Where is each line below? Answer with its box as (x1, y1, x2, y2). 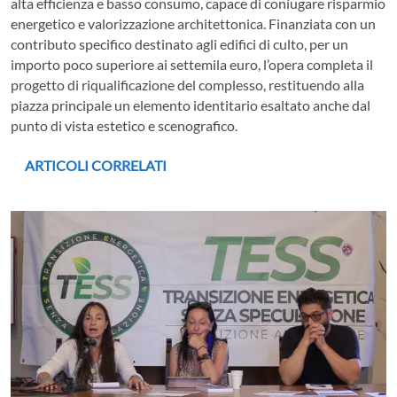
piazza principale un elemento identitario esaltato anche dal (11, 96, 370, 113)
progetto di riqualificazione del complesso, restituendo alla (11, 75, 364, 93)
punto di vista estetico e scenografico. (11, 116, 237, 134)
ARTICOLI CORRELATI (25, 156, 167, 174)
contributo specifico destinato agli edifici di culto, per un (11, 35, 348, 52)
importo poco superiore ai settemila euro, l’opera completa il (11, 55, 373, 73)
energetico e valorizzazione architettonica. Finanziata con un (11, 14, 376, 32)
